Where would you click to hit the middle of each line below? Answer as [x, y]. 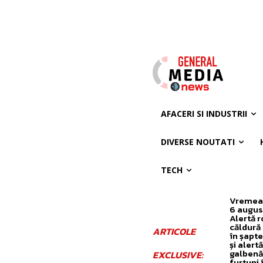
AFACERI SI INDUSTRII [204, 113]
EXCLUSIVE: [178, 254]
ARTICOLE [174, 231]
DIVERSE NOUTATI [198, 141]
